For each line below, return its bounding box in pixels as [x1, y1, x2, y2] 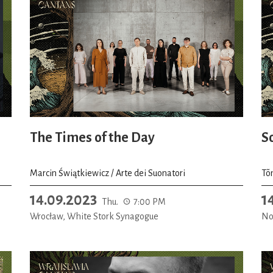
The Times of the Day [30, 130, 155, 145]
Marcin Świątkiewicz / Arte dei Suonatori [30, 168, 185, 178]
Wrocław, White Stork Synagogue [30, 211, 158, 221]
